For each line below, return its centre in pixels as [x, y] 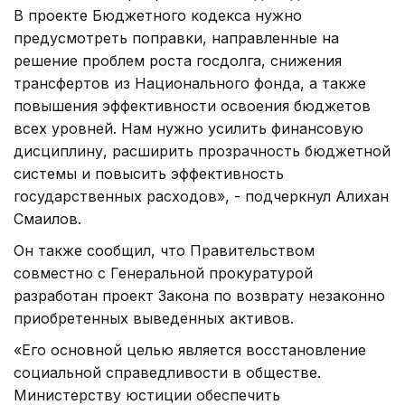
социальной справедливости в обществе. [167, 372]
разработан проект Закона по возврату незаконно [199, 295]
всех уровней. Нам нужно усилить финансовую [188, 128]
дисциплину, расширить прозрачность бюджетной [202, 151]
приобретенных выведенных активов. [154, 318]
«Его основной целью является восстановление [190, 349]
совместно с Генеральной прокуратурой [163, 273]
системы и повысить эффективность [149, 173]
